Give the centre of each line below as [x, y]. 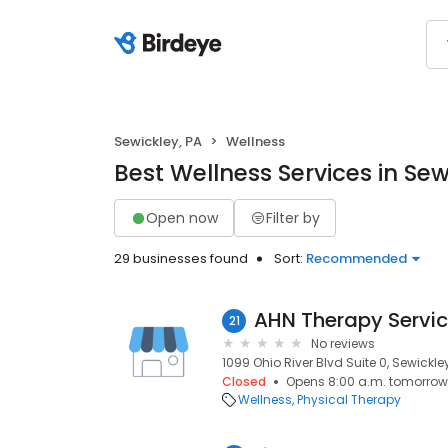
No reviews [343, 343]
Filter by [293, 217]
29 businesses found [181, 258]
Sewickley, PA [158, 141]
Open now [182, 217]
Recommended [356, 258]
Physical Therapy [349, 399]
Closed [244, 381]
